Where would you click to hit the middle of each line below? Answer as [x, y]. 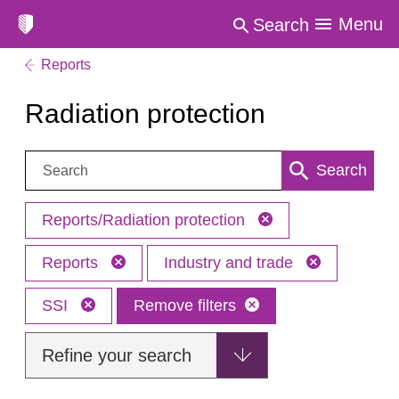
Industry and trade [231, 263]
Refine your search [117, 355]
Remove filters [185, 305]
